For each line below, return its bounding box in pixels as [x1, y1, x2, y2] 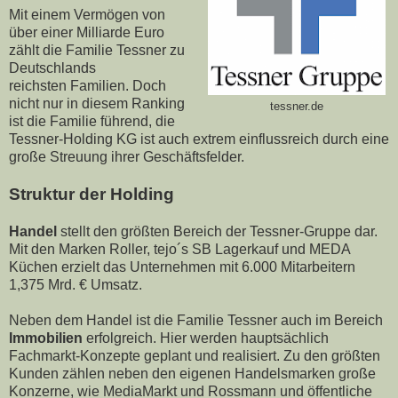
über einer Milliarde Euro [9, 25, 164, 41]
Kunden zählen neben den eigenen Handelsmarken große [9, 366, 376, 382]
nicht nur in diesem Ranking [9, 96, 185, 112]
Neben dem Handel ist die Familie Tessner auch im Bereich [9, 313, 383, 329]
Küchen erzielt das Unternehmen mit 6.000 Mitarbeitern [9, 259, 355, 275]
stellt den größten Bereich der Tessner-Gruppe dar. [57, 224, 378, 240]
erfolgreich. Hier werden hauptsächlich [83, 330, 329, 346]
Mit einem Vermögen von [9, 7, 165, 23]
